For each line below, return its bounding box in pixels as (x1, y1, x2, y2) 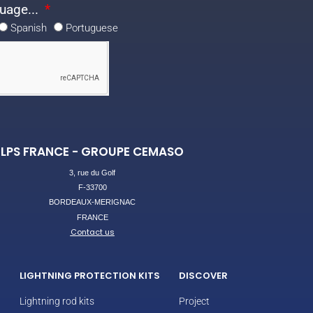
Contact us (70, 226, 115, 238)
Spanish (10, 21, 47, 34)
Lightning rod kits (20, 295, 94, 307)
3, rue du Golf (69, 168, 115, 177)
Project (179, 295, 210, 307)
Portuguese (66, 21, 118, 34)
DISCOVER (179, 268, 228, 282)
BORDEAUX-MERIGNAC (49, 198, 136, 207)
